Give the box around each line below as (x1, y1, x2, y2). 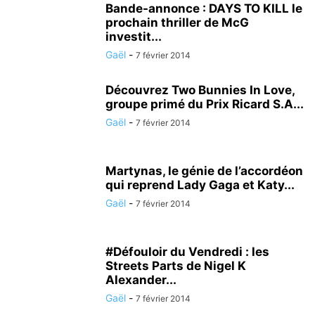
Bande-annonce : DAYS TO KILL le (105, 1, 302, 15)
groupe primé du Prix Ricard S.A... (105, 97, 304, 111)
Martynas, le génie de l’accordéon (105, 164, 303, 178)
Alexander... (105, 273, 176, 287)
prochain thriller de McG (105, 15, 249, 30)
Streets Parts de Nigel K (105, 259, 246, 273)
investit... (105, 30, 162, 44)
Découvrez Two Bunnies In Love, (105, 83, 295, 97)
